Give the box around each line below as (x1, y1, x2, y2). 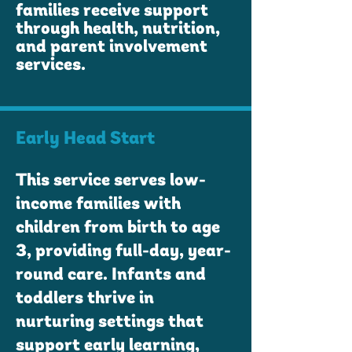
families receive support (16, 2, 208, 20)
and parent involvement (16, 38, 207, 57)
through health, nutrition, (16, 20, 220, 38)
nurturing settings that (16, 313, 203, 332)
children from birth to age (16, 219, 220, 237)
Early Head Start (16, 130, 155, 148)
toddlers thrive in (16, 290, 154, 308)
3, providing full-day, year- (16, 243, 231, 261)
